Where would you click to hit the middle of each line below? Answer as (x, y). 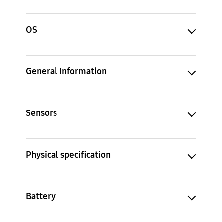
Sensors (41, 113)
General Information (66, 71)
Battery (41, 196)
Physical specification (68, 155)
